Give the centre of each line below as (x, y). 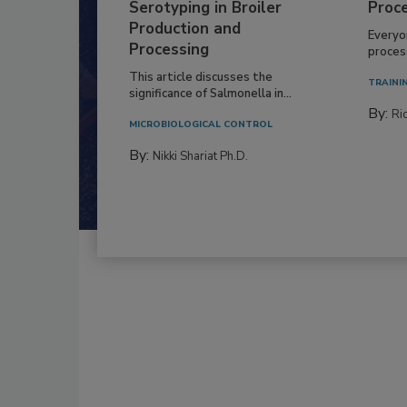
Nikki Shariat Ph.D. (200, 156)
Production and (185, 28)
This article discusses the (201, 77)
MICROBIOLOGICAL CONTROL (201, 124)
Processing (169, 49)
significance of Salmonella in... (210, 93)
